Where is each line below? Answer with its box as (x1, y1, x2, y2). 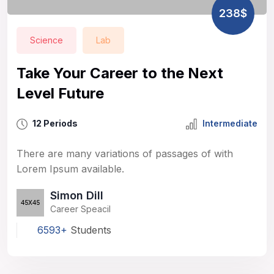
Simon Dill (50, 188, 103, 202)
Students (67, 224, 111, 237)
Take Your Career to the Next (17, 64, 223, 83)
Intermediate (200, 118, 257, 129)
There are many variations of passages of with (17, 147, 233, 160)
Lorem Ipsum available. (17, 163, 124, 176)
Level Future (17, 84, 104, 103)
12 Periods (31, 118, 78, 129)
